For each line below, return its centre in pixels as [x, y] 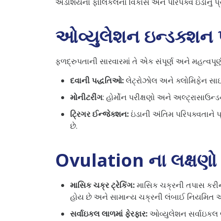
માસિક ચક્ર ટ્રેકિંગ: [102, 185]
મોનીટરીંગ [86, 97]
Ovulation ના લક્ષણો [136, 160]
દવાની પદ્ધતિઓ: [98, 80]
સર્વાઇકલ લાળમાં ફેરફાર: [110, 213]
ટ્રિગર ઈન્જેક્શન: [100, 114]
